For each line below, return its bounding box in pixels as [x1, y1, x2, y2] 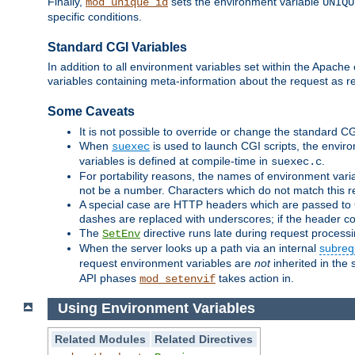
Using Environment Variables [57, 300, 255, 317]
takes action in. [216, 271, 294, 284]
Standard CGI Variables [48, 40, 187, 55]
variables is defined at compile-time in [79, 154, 271, 167]
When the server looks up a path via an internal [79, 241, 319, 254]
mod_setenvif [139, 272, 216, 285]
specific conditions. [48, 10, 142, 24]
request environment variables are [79, 256, 254, 269]
